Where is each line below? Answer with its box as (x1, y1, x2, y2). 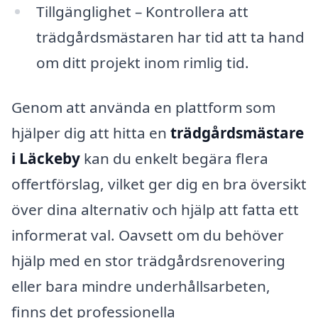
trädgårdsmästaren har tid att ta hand (35, 26, 305, 47)
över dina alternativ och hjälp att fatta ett (11, 199, 299, 220)
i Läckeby (11, 148, 80, 169)
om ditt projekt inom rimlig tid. (35, 52, 249, 72)
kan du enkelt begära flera (80, 148, 268, 169)
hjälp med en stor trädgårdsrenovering (11, 251, 285, 271)
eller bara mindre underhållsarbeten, (11, 276, 270, 297)
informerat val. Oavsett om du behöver (11, 225, 284, 246)
